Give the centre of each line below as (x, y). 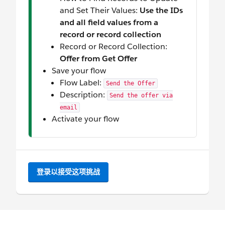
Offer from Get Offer (98, 59)
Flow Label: (82, 83)
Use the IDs (161, 11)
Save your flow (79, 71)
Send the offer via (141, 96)
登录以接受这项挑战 (68, 172)
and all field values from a (109, 23)
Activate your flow (85, 119)
